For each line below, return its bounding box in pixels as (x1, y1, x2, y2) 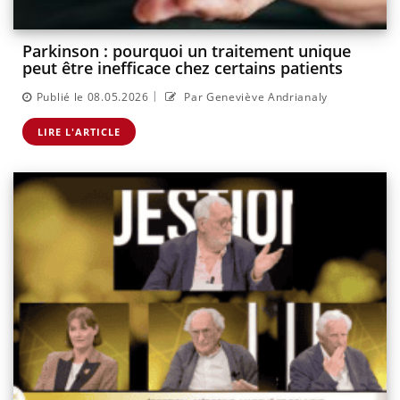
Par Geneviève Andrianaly (180, 88, 328, 104)
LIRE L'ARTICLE (37, 124, 121, 138)
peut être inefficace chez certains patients (22, 57, 343, 79)
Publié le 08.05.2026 (36, 88, 149, 104)
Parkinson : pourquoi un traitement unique (22, 40, 351, 62)
